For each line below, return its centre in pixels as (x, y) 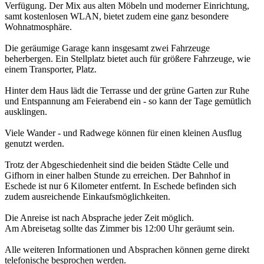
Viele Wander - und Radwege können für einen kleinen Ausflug (123, 133)
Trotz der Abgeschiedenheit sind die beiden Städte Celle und (117, 164)
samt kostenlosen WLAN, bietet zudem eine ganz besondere (117, 16)
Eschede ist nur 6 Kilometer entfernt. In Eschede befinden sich (121, 186)
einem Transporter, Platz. (51, 69)
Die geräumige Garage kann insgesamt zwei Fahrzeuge (107, 48)
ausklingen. (26, 111)
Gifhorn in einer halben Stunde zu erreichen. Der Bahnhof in (118, 175)
